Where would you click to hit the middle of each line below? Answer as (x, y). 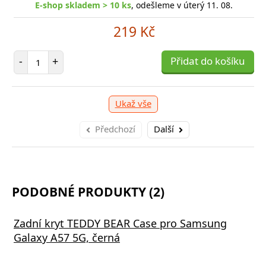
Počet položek (64, 56)
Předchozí (115, 129)
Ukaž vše (133, 104)
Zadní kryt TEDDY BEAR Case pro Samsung (120, 224)
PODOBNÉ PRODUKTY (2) (88, 192)
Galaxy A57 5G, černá (67, 238)
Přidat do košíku (208, 61)
